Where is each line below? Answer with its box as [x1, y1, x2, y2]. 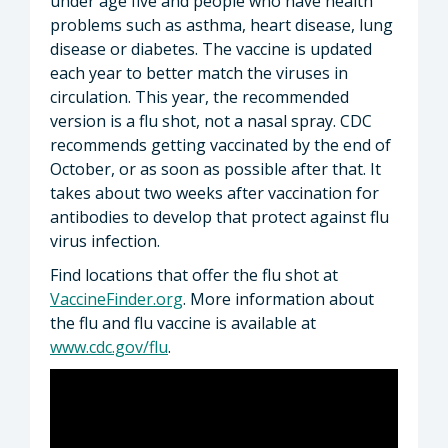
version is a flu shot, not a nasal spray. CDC [50, 109, 372, 132]
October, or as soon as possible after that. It [50, 157, 381, 180]
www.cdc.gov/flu [50, 335, 168, 358]
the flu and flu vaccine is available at [50, 311, 316, 334]
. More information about [183, 287, 374, 310]
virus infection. [50, 229, 160, 252]
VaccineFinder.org [50, 287, 183, 310]
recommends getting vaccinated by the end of [50, 133, 391, 156]
